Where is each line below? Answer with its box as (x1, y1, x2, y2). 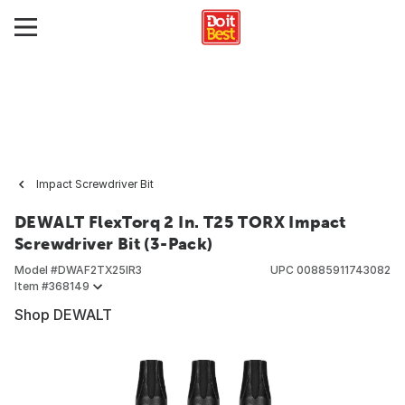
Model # (14, 263, 58, 277)
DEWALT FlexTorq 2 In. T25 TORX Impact (14, 212, 346, 231)
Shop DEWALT (14, 306, 112, 324)
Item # (14, 279, 49, 293)
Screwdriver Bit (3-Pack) (14, 234, 213, 253)
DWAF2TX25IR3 (58, 263, 142, 277)
